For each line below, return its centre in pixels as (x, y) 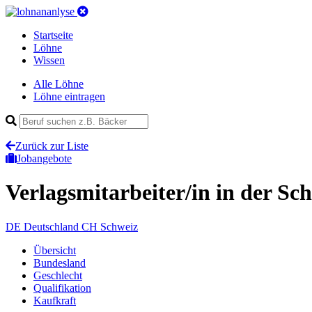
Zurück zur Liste (52, 146)
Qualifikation (62, 288)
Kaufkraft (55, 300)
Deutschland (51, 226)
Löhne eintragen (69, 96)
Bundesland (60, 263)
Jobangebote (44, 158)
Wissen (49, 60)
